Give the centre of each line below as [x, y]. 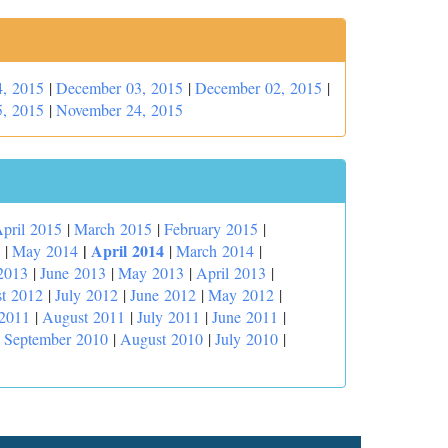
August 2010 [161, 338]
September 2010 [56, 338]
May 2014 [45, 250]
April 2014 [127, 250]
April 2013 [231, 272]
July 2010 [246, 338]
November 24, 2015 [119, 109]
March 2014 [215, 250]
